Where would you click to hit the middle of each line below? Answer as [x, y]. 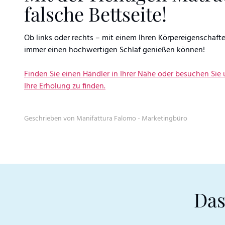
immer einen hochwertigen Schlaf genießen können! [115, 50]
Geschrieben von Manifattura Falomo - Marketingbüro [106, 119]
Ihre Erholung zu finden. [65, 86]
